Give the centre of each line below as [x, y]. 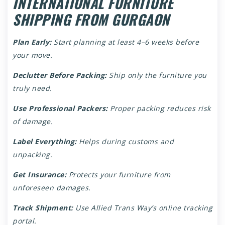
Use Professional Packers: [60, 108]
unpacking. [32, 154]
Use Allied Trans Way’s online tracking [143, 208]
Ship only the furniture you [157, 75]
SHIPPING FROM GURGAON [91, 19]
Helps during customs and [125, 141]
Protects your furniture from [119, 175]
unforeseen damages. [52, 188]
